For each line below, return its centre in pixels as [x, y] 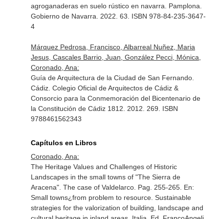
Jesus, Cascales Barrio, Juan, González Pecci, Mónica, [116, 57]
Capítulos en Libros [64, 143]
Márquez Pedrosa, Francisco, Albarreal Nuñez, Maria [113, 47]
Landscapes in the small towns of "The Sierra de [105, 177]
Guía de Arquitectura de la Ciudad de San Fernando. [112, 78]
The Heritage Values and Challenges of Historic [104, 167]
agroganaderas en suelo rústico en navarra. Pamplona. [116, 6]
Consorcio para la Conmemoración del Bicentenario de [115, 98]
